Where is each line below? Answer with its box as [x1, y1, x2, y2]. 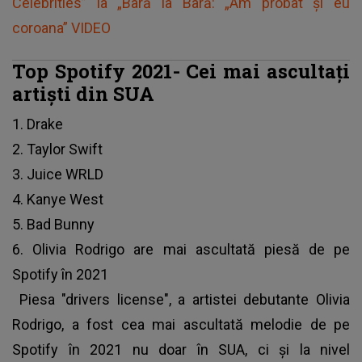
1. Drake [12, 115, 63, 133]
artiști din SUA [12, 80, 154, 106]
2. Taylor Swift [12, 140, 103, 158]
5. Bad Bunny [12, 215, 95, 233]
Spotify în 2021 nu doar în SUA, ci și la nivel [12, 340, 350, 358]
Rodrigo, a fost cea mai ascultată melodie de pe [12, 315, 350, 333]
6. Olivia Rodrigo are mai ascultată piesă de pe [12, 240, 350, 258]
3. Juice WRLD [12, 165, 103, 183]
